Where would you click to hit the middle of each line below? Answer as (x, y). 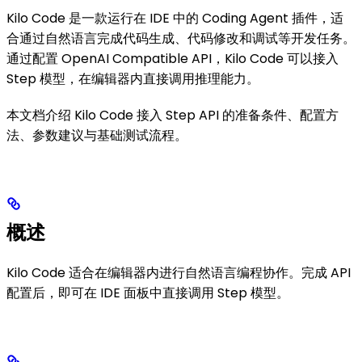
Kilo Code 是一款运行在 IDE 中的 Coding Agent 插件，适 (175, 19)
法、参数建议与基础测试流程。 (97, 136)
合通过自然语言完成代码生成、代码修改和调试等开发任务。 (181, 39)
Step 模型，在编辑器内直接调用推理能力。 (133, 79)
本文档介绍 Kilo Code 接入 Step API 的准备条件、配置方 (173, 116)
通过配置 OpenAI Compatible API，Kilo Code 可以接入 (173, 59)
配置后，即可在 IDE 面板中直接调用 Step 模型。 (148, 293)
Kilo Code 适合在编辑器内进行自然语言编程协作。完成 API (179, 273)
